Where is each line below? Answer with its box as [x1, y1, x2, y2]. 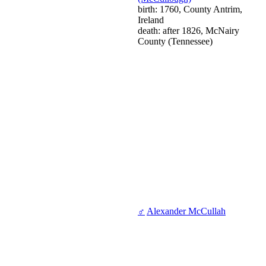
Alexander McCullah [147, 206, 226, 217]
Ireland [138, 15, 164, 26]
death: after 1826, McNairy [138, 26, 239, 36]
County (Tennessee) [138, 36, 213, 47]
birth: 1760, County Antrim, [138, 4, 242, 15]
